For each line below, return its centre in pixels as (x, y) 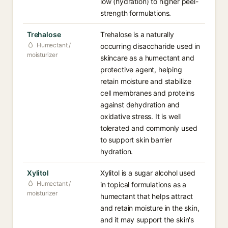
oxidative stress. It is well (141, 116)
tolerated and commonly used (149, 128)
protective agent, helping (141, 69)
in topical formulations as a (144, 184)
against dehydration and (140, 105)
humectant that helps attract (147, 196)
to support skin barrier (136, 140)
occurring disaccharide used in (150, 46)
